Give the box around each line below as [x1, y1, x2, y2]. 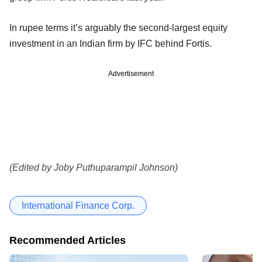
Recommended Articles [9, 234, 126, 246]
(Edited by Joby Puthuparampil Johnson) [9, 162, 178, 173]
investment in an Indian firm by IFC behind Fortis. [9, 38, 212, 49]
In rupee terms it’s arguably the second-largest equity [9, 22, 227, 33]
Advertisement [108, 69, 154, 78]
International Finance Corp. [22, 200, 135, 211]
